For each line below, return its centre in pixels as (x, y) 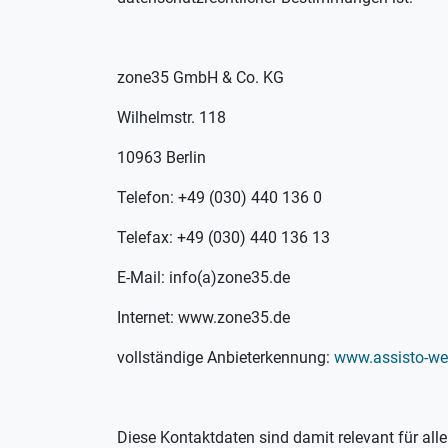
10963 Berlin (161, 157)
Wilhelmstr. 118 (171, 117)
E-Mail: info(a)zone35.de (203, 277)
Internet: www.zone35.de (203, 317)
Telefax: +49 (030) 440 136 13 (223, 237)
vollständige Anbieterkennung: (225, 357)
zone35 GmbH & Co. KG (200, 77)
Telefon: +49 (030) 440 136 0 (219, 197)
